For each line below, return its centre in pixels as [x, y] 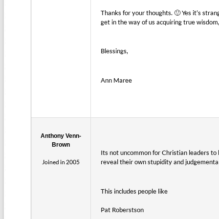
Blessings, [115, 51]
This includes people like [134, 191]
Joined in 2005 [61, 162]
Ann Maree [117, 80]
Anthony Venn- [61, 136]
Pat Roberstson [122, 209]
